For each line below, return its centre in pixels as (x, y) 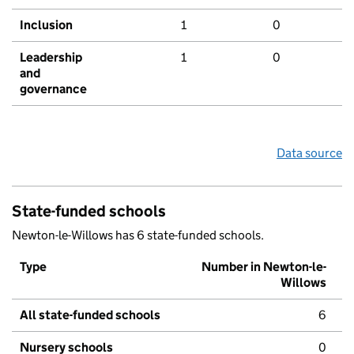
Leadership (51, 58)
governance (53, 89)
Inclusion (46, 25)
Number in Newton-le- (264, 267)
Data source (309, 153)
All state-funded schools (90, 315)
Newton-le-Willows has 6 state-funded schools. (138, 235)
